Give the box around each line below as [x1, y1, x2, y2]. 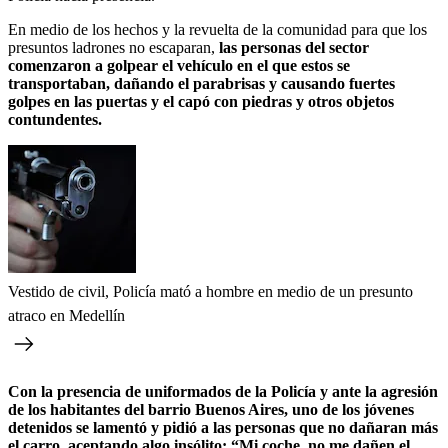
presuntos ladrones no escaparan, [8, 38, 215, 56]
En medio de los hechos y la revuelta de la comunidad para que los [8, 20, 427, 38]
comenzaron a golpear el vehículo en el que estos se [8, 56, 350, 74]
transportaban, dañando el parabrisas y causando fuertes [8, 74, 395, 92]
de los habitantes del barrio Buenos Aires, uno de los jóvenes [8, 400, 414, 418]
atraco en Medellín [8, 306, 125, 324]
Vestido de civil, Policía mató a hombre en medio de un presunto [8, 282, 413, 300]
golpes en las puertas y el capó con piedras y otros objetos [8, 92, 394, 110]
